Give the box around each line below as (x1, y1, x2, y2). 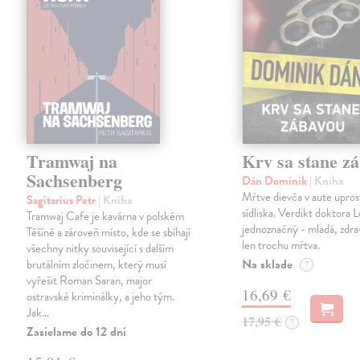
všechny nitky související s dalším (27, 239, 174, 258)
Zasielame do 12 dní (27, 322, 127, 342)
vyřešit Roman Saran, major (27, 272, 153, 290)
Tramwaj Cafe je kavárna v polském (27, 207, 185, 226)
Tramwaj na (27, 148, 118, 175)
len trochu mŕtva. (242, 236, 321, 255)
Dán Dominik (242, 172, 310, 190)
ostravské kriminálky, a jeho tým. (27, 288, 175, 306)
